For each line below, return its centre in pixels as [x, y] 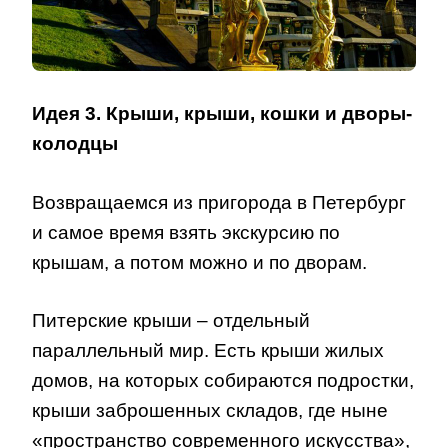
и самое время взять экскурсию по [186, 232]
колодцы [75, 144]
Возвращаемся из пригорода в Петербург [219, 202]
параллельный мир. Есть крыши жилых [208, 351]
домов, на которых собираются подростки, [223, 381]
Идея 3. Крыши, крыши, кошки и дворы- [222, 114]
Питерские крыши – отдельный [171, 321]
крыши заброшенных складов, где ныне [210, 411]
